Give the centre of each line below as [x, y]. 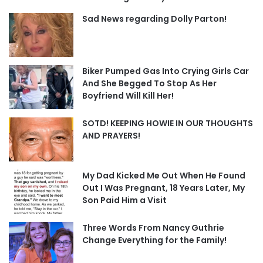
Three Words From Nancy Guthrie [153, 227]
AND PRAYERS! [111, 135]
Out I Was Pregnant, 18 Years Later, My [163, 188]
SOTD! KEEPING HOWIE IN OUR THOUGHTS [168, 123]
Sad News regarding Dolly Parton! [154, 18]
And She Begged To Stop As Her [149, 83]
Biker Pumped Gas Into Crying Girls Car [166, 71]
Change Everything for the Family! [154, 240]
